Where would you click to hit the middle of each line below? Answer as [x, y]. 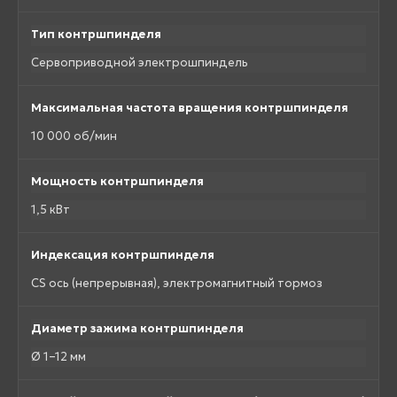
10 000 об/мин [74, 136]
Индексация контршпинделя [123, 255]
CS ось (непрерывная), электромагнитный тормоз [177, 284]
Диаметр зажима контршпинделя [137, 329]
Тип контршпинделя [96, 35]
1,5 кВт [51, 210]
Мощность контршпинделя [117, 182]
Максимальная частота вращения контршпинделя [190, 108]
